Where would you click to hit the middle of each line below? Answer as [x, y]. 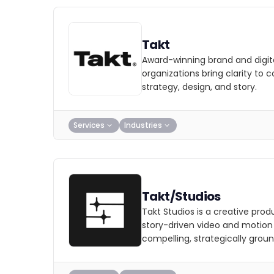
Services [89, 125]
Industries [143, 125]
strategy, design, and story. [199, 87]
